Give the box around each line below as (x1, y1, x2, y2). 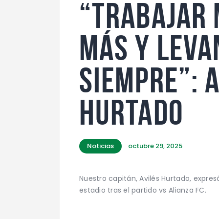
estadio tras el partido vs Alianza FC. (79, 185, 206, 195)
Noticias (87, 141, 114, 151)
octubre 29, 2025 (128, 141, 183, 151)
